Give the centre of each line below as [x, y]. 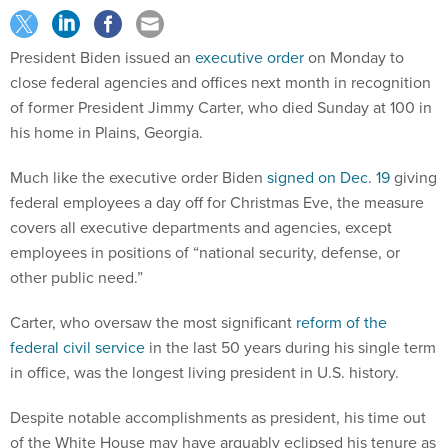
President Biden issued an [102, 58]
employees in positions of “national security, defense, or [205, 253]
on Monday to [356, 58]
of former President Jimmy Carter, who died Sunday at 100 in [221, 108]
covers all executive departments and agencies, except [201, 228]
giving [413, 178]
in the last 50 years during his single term [290, 348]
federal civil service [77, 348]
